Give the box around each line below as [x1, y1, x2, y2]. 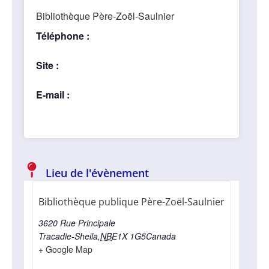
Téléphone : [36, 29, 89, 43]
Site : [36, 58, 59, 72]
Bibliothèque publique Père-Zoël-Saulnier [38, 195, 225, 208]
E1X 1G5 [112, 230, 146, 242]
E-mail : [36, 88, 70, 101]
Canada [146, 230, 176, 242]
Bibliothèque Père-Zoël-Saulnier [36, 9, 174, 23]
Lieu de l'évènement [46, 166, 149, 180]
